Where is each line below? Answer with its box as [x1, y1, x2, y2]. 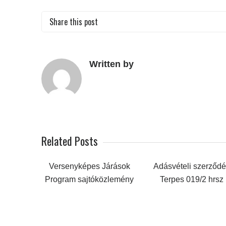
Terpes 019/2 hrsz [160, 175, 223, 184]
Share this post [49, 15, 98, 28]
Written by [89, 59, 134, 69]
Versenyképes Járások [48, 161, 130, 171]
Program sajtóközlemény [45, 175, 134, 184]
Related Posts [41, 132, 98, 149]
